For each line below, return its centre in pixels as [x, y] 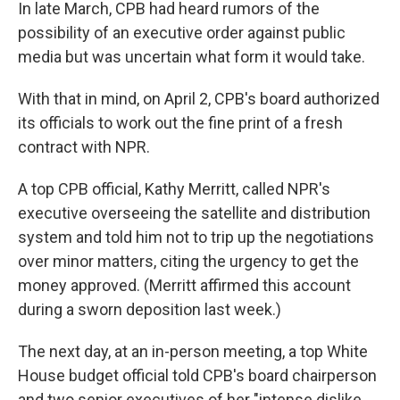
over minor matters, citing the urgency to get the [188, 261]
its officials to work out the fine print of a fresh [180, 123]
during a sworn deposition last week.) [150, 309]
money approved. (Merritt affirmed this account [184, 285]
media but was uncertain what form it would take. [192, 57]
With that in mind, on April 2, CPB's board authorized [199, 99]
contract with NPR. [84, 147]
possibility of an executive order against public [182, 33]
